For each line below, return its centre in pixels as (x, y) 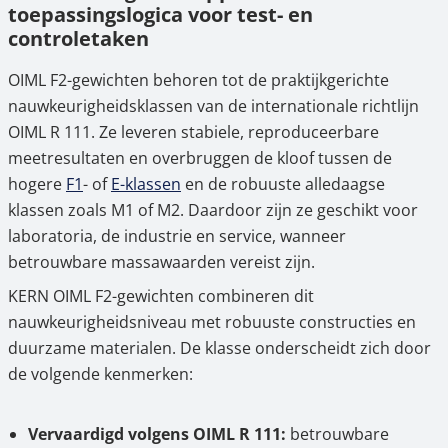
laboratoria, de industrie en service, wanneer (177, 236)
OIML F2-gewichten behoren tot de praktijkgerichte (198, 80)
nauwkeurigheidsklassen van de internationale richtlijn (213, 106)
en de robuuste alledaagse (283, 184)
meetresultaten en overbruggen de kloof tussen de (200, 158)
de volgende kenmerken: (100, 374)
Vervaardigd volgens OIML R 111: (157, 434)
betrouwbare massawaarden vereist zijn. (161, 262)
